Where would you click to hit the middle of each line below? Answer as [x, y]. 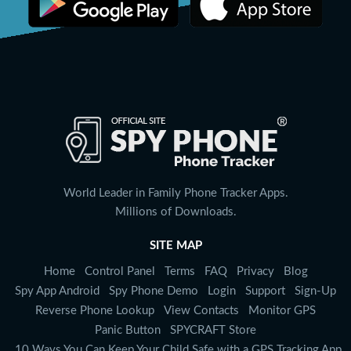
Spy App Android [57, 291]
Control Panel [119, 271]
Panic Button [128, 330]
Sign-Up [315, 291]
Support [265, 291]
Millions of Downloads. [175, 212]
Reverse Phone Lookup [95, 311]
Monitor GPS [282, 311]
